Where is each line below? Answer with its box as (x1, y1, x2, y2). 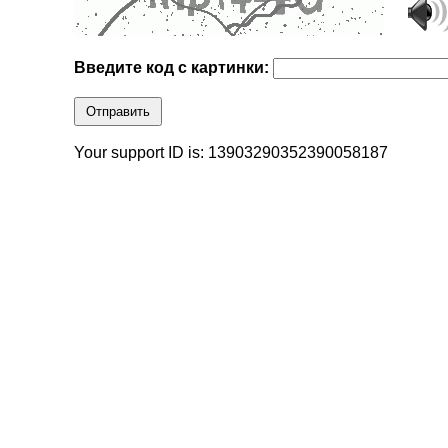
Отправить (86, 104, 151, 120)
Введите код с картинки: (74, 59, 274, 77)
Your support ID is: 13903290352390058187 (74, 144, 389, 162)
